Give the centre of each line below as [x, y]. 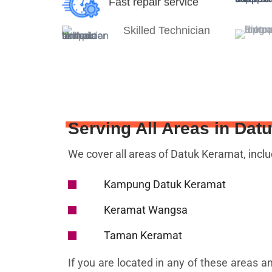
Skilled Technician [166, 26]
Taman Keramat [143, 236]
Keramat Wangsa [145, 210]
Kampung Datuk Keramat [165, 185]
